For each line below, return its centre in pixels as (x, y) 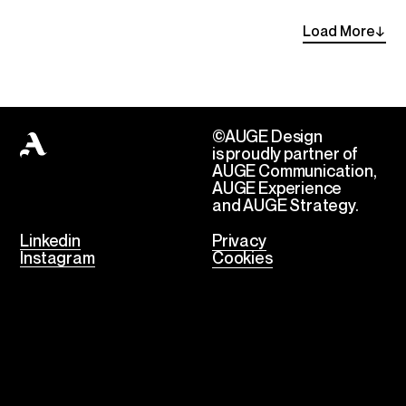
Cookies (242, 257)
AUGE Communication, (294, 170)
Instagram (58, 257)
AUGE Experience (277, 187)
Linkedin (50, 240)
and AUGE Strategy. (285, 204)
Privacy (239, 240)
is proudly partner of (285, 153)
